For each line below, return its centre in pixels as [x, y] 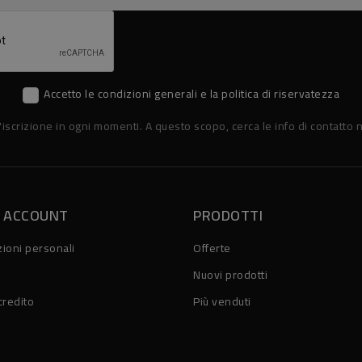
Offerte [212, 248]
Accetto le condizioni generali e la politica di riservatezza [192, 94]
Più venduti [222, 301]
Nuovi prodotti [230, 274]
